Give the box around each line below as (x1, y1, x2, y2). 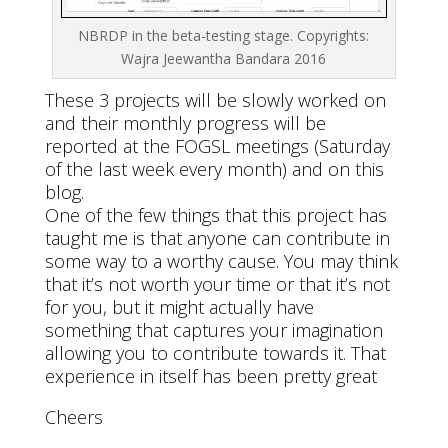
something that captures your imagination (44, 318, 383, 343)
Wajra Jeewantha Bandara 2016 (121, 49, 327, 69)
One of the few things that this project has (44, 203, 387, 228)
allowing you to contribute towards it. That (44, 341, 386, 366)
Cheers (44, 405, 103, 430)
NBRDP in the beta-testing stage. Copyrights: (78, 26, 370, 46)
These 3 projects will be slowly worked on (44, 88, 386, 113)
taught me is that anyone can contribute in (44, 226, 390, 251)
